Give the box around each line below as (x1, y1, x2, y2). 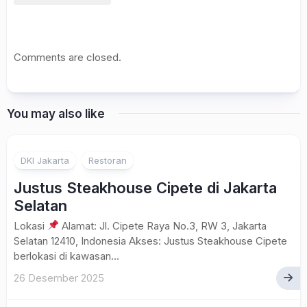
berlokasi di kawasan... (14, 249, 119, 262)
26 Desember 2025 (14, 271, 104, 284)
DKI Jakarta (21, 154, 69, 166)
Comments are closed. (14, 50, 121, 64)
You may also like (7, 106, 105, 121)
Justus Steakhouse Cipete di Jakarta (14, 178, 277, 197)
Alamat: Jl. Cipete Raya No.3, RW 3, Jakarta (59, 219, 267, 232)
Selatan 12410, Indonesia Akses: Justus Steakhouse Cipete (14, 234, 287, 247)
